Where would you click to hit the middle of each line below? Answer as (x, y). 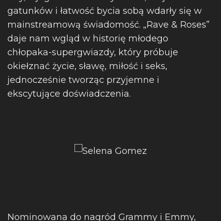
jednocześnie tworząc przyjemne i (83, 80)
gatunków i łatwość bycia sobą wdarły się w (105, 11)
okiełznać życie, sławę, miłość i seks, (87, 66)
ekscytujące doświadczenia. (69, 94)
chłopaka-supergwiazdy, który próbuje (93, 52)
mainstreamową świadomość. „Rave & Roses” (109, 25)
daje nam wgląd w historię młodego (88, 38)
